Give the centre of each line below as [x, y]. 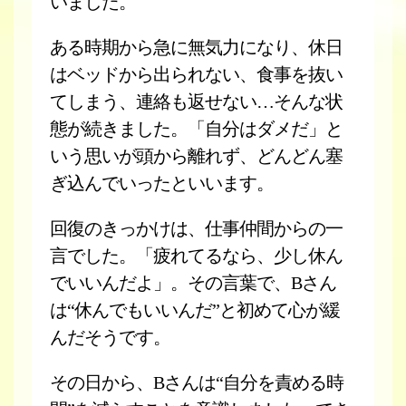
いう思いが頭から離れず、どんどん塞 [196, 156]
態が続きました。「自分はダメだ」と [196, 129]
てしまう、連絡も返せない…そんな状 [196, 101]
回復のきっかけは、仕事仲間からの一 [196, 228]
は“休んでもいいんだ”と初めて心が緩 [195, 310]
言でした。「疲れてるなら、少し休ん [196, 256]
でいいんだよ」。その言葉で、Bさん [193, 283]
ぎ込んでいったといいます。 [162, 183]
